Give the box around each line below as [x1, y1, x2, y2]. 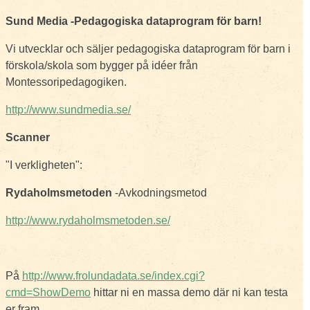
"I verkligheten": [6, 159, 82, 171]
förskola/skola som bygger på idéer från [6, 60, 198, 71]
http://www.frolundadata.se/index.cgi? [22, 270, 205, 282]
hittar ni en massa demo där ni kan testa [91, 286, 288, 298]
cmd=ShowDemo [6, 286, 91, 298]
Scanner [6, 131, 50, 143]
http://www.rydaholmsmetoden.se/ [6, 215, 170, 226]
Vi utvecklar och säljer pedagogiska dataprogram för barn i [6, 43, 291, 55]
